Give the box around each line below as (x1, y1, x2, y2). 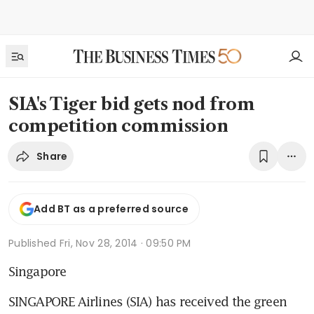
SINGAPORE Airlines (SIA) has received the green (8, 293, 287, 309)
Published (8, 235, 60, 250)
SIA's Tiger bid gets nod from (8, 94, 255, 114)
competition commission (8, 116, 228, 136)
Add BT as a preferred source (34, 202, 189, 217)
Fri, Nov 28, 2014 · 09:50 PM (59, 235, 191, 250)
